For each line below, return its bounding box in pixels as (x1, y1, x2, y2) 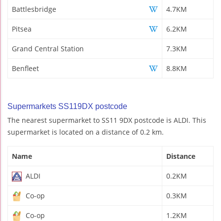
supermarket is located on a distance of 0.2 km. (7, 127, 164, 137)
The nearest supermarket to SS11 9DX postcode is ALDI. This (7, 115, 206, 125)
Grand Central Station (12, 43, 84, 53)
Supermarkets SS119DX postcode (7, 102, 127, 110)
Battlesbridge (12, 4, 56, 14)
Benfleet (12, 63, 39, 73)
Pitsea (12, 24, 32, 34)
